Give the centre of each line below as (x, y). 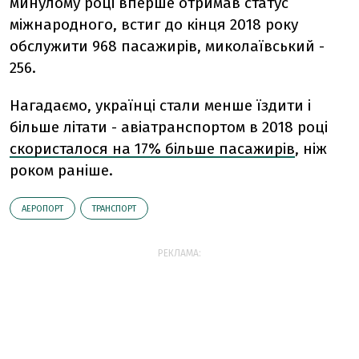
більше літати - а (70, 127)
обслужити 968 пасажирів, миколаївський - (167, 46)
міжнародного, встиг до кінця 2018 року (154, 24)
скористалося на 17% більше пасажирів (152, 148)
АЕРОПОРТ (42, 208)
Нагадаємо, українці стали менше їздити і (160, 105)
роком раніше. (61, 170)
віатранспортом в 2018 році (229, 127)
